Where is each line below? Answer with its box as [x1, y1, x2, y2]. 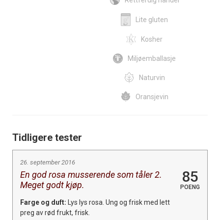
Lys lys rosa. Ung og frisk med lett [66, 198, 170, 206]
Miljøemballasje [128, 54, 176, 62]
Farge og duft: [20, 198, 66, 206]
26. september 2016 [20, 158, 75, 166]
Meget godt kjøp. [20, 179, 84, 190]
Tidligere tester [12, 131, 82, 143]
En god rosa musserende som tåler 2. [20, 169, 162, 180]
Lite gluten [136, 15, 168, 24]
